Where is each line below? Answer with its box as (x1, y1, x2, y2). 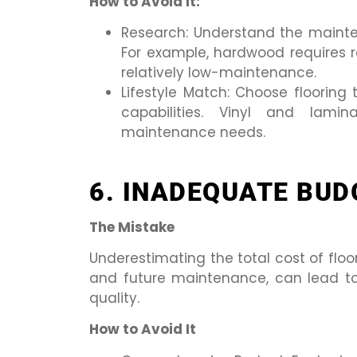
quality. (89, 288, 139, 308)
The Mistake (89, 217, 175, 237)
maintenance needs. (121, 123, 265, 143)
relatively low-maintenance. (121, 63, 316, 83)
